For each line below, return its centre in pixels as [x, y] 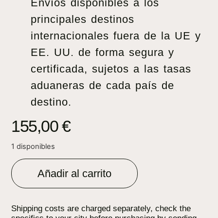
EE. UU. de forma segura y [102, 53]
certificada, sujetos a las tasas [111, 69]
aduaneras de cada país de [102, 86]
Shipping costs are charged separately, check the [101, 209]
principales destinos [82, 19]
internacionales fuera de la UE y [116, 36]
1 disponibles [33, 147]
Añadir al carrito [74, 174]
